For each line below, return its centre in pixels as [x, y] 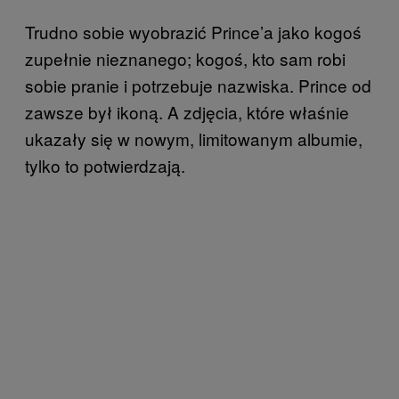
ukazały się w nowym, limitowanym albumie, [194, 138]
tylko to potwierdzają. [105, 165]
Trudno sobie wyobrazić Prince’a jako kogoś [193, 31]
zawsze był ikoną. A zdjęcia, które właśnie [187, 111]
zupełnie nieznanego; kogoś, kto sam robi [185, 58]
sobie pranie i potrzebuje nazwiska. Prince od [198, 85]
